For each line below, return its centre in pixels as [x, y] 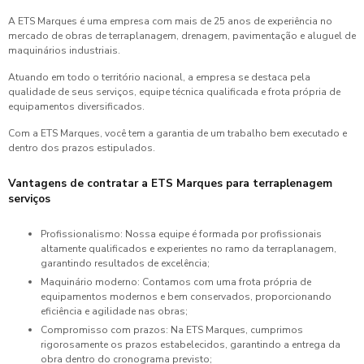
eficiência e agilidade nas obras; [114, 311]
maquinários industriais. [64, 50]
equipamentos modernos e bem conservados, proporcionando [186, 297]
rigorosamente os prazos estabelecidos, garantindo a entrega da [191, 344]
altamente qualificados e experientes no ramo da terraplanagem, [188, 249]
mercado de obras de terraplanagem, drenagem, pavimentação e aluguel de [182, 36]
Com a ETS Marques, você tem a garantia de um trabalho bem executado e [178, 133]
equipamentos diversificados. [76, 106]
